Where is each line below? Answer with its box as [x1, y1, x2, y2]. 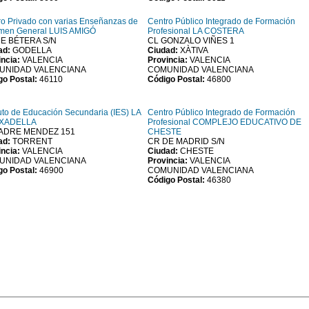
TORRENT [12, 137, 52, 146]
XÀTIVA [180, 46, 208, 55]
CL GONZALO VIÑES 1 [148, 36, 235, 46]
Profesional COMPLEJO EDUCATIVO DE [148, 117, 301, 127]
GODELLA [12, 46, 52, 55]
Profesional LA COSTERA [148, 26, 244, 36]
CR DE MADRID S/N [148, 137, 225, 146]
